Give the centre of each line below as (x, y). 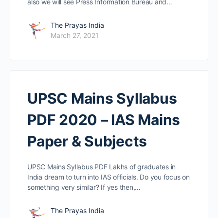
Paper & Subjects (87, 141)
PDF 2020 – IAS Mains (104, 120)
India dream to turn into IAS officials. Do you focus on (109, 177)
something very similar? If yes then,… (84, 187)
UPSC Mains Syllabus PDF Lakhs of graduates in (102, 167)
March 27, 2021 (75, 36)
